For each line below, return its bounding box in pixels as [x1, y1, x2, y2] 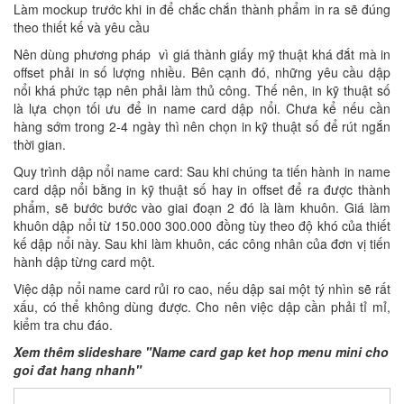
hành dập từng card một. [14, 252, 155, 271]
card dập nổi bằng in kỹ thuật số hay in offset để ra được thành [14, 180, 390, 199]
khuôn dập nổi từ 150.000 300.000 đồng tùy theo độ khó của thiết [14, 216, 390, 235]
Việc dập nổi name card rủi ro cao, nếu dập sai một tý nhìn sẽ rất [14, 280, 390, 298]
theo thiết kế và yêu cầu [14, 18, 150, 37]
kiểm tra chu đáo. [14, 316, 116, 335]
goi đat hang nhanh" [14, 361, 142, 380]
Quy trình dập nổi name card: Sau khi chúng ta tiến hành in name [14, 162, 390, 181]
